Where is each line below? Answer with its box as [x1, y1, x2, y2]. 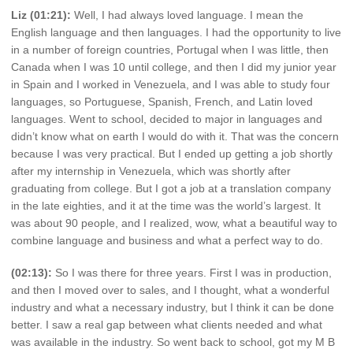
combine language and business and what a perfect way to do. [11, 233, 323, 247]
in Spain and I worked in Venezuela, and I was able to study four [11, 77, 330, 91]
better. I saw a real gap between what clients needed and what [11, 318, 322, 332]
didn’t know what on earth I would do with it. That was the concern [11, 129, 339, 143]
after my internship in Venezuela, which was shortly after [11, 164, 291, 177]
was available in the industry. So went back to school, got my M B [11, 336, 335, 349]
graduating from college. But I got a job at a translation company [11, 181, 331, 195]
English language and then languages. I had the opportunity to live [11, 25, 341, 39]
